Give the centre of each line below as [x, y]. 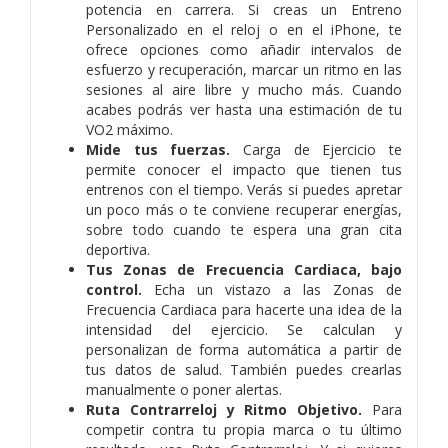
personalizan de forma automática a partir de [244, 349]
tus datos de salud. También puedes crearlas [244, 369]
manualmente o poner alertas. [184, 389]
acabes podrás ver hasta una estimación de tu [244, 109]
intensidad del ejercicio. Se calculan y [244, 329]
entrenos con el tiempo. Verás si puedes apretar [244, 189]
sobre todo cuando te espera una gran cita [244, 229]
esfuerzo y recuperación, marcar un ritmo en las [244, 69]
